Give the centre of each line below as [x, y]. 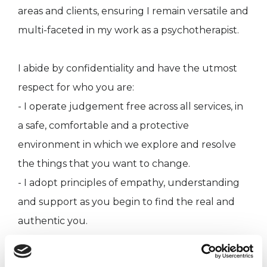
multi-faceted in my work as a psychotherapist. [128, 30]
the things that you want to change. [104, 163]
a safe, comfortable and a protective [103, 125]
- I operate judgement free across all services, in [131, 106]
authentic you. [53, 221]
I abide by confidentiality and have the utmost [128, 68]
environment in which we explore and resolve [127, 144]
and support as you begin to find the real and [126, 201]
